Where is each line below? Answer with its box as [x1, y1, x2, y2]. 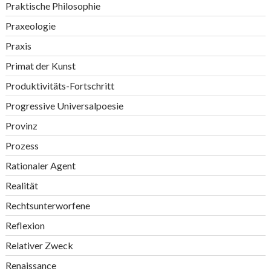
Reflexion [5, 220, 45, 231]
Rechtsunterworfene [5, 200, 90, 211]
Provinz [5, 120, 38, 131]
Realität [5, 180, 38, 191]
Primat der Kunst [5, 60, 76, 71]
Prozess [5, 140, 39, 151]
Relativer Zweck [5, 240, 73, 251]
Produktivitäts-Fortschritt [5, 80, 114, 91]
